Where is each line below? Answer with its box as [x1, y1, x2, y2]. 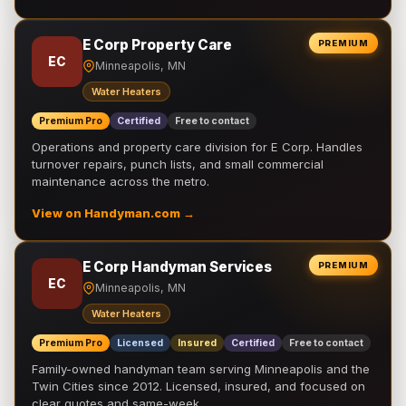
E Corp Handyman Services [82, 258, 272, 275]
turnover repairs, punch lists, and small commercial [32, 157, 324, 171]
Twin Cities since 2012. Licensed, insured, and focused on [32, 379, 365, 393]
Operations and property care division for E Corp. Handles [32, 140, 362, 154]
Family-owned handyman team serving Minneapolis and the [32, 362, 370, 376]
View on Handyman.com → [32, 207, 195, 220]
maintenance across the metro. [32, 174, 209, 188]
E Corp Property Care [82, 36, 232, 53]
